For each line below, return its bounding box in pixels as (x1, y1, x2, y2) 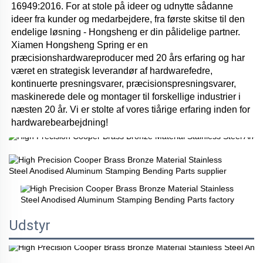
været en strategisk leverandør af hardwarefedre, (11, 66, 213, 76)
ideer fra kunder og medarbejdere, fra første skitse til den (11, 14, 245, 25)
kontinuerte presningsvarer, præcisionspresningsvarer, (11, 79, 236, 89)
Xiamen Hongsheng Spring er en (11, 40, 148, 50)
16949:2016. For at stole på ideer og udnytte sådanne (11, 1, 233, 12)
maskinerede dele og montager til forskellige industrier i (11, 92, 241, 102)
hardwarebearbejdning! (11, 117, 110, 128)
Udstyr (9, 217, 50, 234)
